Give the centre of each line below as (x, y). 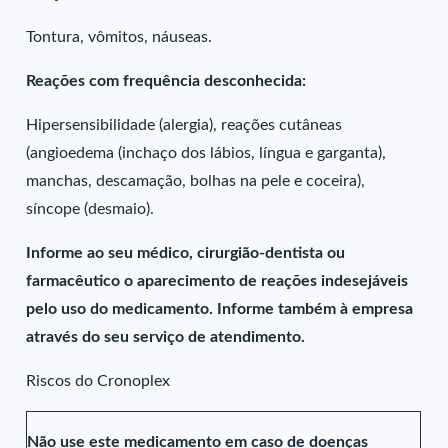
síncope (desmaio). (90, 209)
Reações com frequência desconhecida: (166, 81)
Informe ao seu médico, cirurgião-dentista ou (186, 253)
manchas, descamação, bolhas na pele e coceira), (196, 181)
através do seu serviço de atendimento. (166, 337)
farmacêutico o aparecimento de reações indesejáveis (217, 281)
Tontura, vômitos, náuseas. (119, 37)
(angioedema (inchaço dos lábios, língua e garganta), (206, 153)
